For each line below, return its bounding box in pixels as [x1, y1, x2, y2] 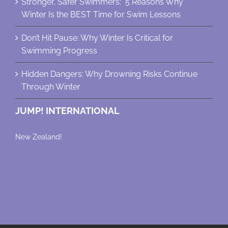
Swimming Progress [21, 46, 97, 56]
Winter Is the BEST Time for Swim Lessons [21, 10, 181, 20]
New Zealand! [15, 133, 62, 141]
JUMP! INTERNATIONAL [15, 105, 120, 117]
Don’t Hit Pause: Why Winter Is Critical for [21, 33, 173, 43]
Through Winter [21, 82, 80, 92]
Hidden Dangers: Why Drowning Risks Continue [21, 69, 197, 79]
